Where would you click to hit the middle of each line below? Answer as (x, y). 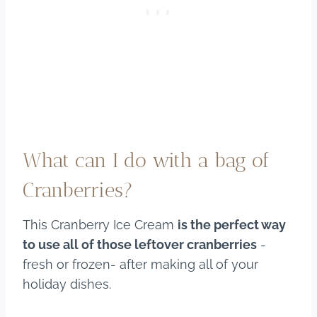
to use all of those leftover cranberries (140, 244)
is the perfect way (232, 224)
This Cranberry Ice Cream (100, 224)
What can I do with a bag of (146, 160)
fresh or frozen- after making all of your (140, 264)
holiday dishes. (67, 284)
